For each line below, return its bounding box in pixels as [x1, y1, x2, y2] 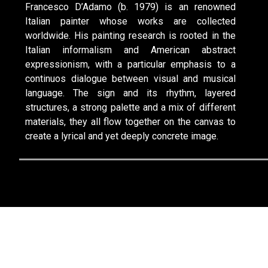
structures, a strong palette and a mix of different [25, 102, 236, 114]
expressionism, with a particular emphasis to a [25, 59, 236, 71]
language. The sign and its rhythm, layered [25, 87, 236, 99]
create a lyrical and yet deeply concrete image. [25, 130, 218, 142]
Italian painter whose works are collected [25, 16, 236, 28]
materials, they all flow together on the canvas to [25, 116, 236, 128]
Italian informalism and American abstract [25, 44, 236, 56]
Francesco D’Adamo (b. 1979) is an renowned [25, 1, 236, 13]
